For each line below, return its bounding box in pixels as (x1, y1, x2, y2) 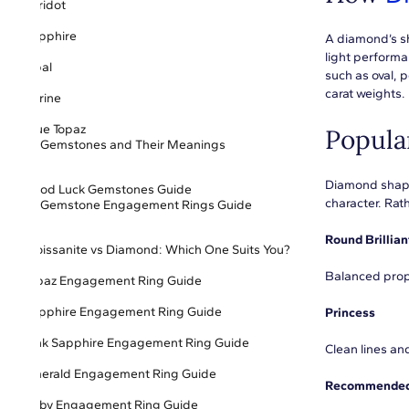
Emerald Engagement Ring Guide (24, 366, 216, 382)
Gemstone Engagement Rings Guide (40, 197, 252, 213)
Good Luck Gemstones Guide (24, 182, 192, 197)
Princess (325, 305, 375, 320)
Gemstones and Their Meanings (40, 137, 225, 152)
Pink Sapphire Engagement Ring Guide (24, 335, 249, 351)
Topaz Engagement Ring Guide (24, 273, 202, 288)
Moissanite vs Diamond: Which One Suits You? (24, 242, 290, 257)
